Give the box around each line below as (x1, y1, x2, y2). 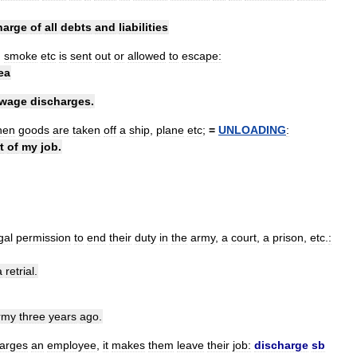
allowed (127, 49, 166, 63)
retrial (6, 265, 34, 278)
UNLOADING (218, 124, 286, 137)
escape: (182, 49, 222, 63)
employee (47, 339, 96, 352)
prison (273, 231, 304, 245)
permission (16, 231, 71, 245)
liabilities (119, 21, 168, 34)
